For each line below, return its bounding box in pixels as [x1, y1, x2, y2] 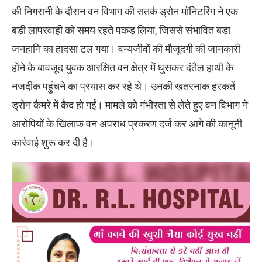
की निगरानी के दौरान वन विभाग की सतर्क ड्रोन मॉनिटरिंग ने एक [12, 5, 238, 18]
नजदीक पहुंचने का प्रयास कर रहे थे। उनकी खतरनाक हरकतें [12, 80, 235, 93]
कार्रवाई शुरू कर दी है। [12, 136, 95, 149]
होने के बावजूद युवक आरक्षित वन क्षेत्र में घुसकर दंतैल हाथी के [12, 61, 233, 74]
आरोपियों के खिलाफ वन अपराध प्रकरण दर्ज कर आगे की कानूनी [12, 118, 242, 130]
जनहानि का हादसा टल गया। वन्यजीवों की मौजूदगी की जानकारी [12, 43, 240, 56]
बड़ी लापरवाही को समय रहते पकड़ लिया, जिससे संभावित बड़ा [12, 24, 230, 37]
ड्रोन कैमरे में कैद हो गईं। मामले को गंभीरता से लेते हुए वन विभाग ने [12, 99, 248, 112]
